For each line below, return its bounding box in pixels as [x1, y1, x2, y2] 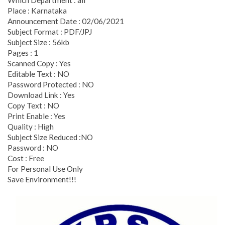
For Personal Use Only [8, 164, 83, 173]
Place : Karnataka [8, 6, 67, 15]
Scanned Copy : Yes [8, 58, 71, 68]
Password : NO [8, 143, 58, 152]
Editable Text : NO [8, 69, 69, 78]
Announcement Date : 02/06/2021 [8, 16, 124, 26]
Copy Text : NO [8, 100, 59, 110]
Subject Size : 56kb [8, 37, 69, 47]
